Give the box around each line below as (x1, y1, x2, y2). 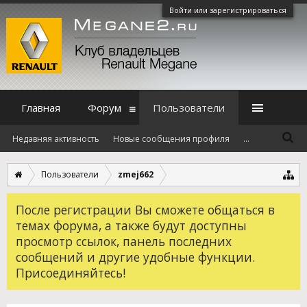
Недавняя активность (12, 133, 99, 145)
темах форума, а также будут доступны (16, 217, 247, 234)
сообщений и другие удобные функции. (16, 249, 255, 265)
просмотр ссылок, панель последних (16, 233, 232, 249)
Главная (21, 101, 60, 114)
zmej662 (118, 169, 153, 180)
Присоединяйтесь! (16, 265, 125, 281)
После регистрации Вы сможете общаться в (16, 201, 275, 218)
